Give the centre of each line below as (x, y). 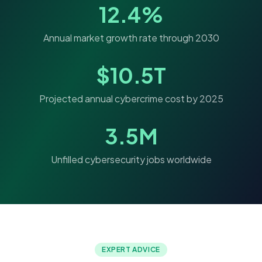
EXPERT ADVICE (131, 250)
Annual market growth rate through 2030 (131, 38)
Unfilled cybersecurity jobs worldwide (131, 160)
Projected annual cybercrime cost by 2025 (131, 99)
